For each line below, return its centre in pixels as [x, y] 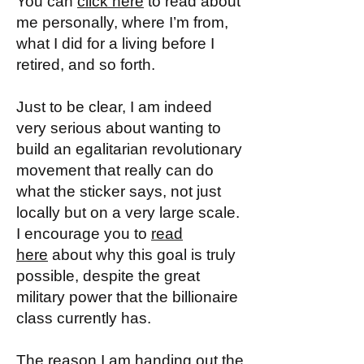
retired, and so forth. [86, 65]
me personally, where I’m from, [122, 22]
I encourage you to [84, 234]
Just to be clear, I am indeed [114, 107]
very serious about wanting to [119, 128]
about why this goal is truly [142, 255]
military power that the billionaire [127, 297]
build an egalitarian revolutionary [129, 149]
